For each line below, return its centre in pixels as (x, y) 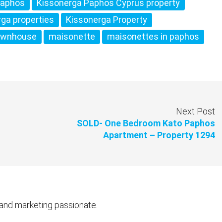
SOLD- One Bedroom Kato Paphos (146, 123)
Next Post (195, 111)
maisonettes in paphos (153, 37)
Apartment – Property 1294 (159, 135)
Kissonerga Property (107, 20)
